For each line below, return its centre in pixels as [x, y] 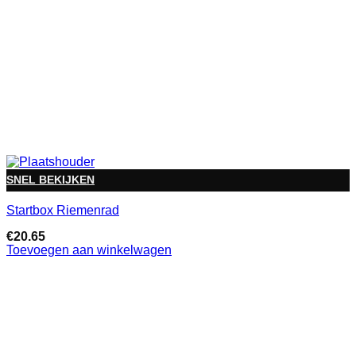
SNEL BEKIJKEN [50, 180]
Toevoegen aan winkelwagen [89, 250]
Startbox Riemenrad [63, 210]
